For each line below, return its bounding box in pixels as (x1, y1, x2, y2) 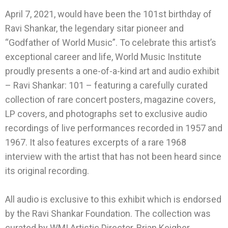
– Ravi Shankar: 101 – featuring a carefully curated (5, 80, 208, 91)
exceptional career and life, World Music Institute (5, 51, 202, 63)
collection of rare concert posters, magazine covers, (5, 94, 215, 105)
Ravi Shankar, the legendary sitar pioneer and (5, 23, 184, 34)
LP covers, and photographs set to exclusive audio (5, 108, 207, 120)
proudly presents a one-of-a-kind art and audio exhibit (5, 66, 219, 77)
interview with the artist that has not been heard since (5, 151, 221, 162)
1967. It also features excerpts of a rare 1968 (5, 137, 186, 148)
